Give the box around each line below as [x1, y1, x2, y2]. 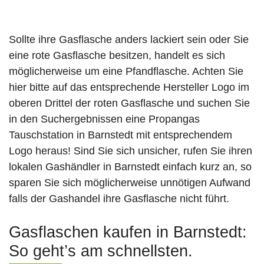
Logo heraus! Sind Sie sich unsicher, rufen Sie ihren [9, 145, 252, 157]
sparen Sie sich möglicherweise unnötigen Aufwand [9, 177, 250, 189]
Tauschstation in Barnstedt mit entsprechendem [9, 129, 232, 141]
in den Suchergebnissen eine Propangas [9, 113, 200, 126]
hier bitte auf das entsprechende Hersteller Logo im [9, 81, 249, 94]
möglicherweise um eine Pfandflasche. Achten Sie [9, 65, 243, 78]
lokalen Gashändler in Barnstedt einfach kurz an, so [9, 161, 252, 173]
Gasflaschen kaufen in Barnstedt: [9, 223, 247, 242]
